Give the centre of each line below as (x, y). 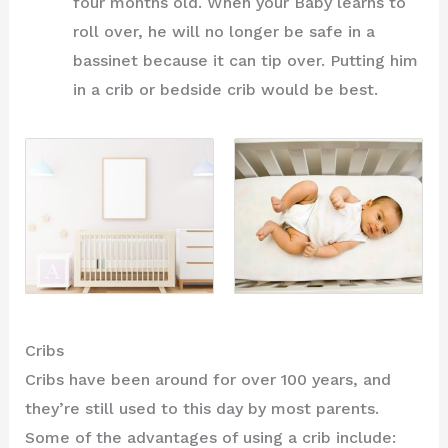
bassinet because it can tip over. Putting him (245, 60)
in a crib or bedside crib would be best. (225, 89)
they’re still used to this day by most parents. (201, 409)
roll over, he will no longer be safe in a (223, 31)
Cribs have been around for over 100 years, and (207, 380)
